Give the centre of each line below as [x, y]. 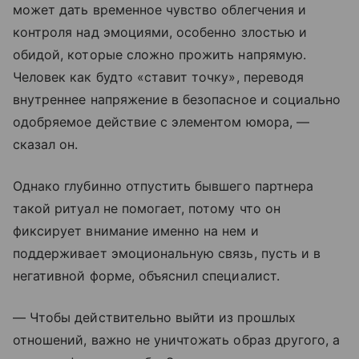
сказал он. [46, 144]
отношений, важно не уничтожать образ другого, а [177, 340]
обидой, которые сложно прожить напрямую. [159, 54]
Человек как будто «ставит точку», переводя [159, 77]
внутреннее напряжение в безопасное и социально [177, 99]
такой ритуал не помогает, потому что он [147, 208]
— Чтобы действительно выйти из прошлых [154, 317]
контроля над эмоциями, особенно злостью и [160, 32]
